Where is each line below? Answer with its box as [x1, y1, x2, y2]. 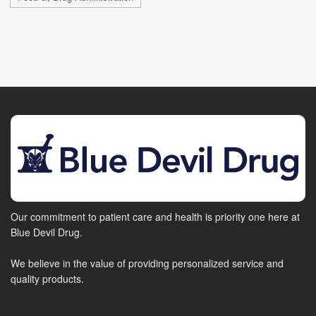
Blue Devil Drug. [11, 225, 83, 239]
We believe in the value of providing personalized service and [11, 256, 284, 270]
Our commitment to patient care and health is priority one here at [11, 209, 300, 224]
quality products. [11, 272, 84, 286]
